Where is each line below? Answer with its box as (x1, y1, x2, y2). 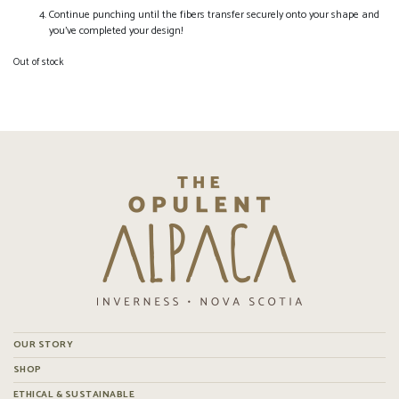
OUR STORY (13, 336, 74, 353)
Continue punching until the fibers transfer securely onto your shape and (49, 5, 379, 23)
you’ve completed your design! (49, 21, 183, 39)
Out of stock (13, 53, 63, 70)
